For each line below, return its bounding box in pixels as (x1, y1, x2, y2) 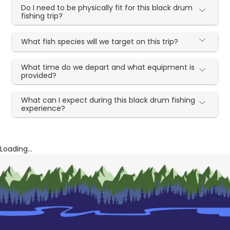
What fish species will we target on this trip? (21, 36, 179, 47)
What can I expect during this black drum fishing (21, 94, 196, 105)
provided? (21, 70, 57, 81)
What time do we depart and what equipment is (21, 62, 195, 72)
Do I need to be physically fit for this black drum (21, 2, 193, 13)
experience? (21, 103, 66, 113)
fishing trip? (21, 10, 63, 21)
